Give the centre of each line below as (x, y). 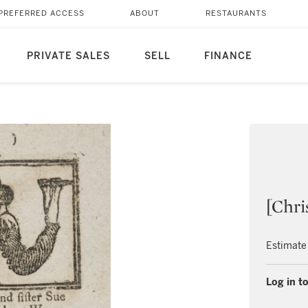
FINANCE (228, 56)
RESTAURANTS (236, 13)
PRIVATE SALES (68, 56)
